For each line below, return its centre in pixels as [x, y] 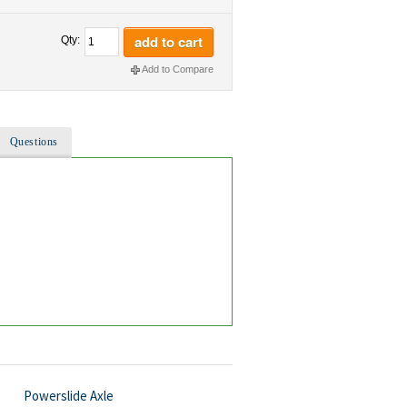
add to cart [169, 41]
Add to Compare [178, 69]
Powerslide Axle [68, 395]
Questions [34, 141]
